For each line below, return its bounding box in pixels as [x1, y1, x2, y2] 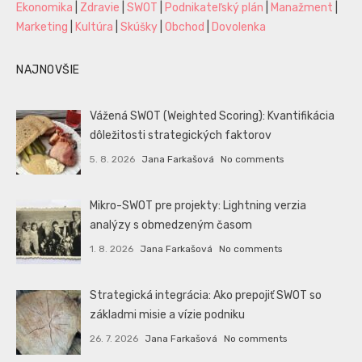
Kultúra [75, 20, 113, 34]
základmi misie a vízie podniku [90, 308, 246, 322]
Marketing [16, 20, 68, 34]
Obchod [165, 20, 204, 34]
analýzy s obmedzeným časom [90, 218, 253, 233]
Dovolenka [212, 20, 266, 34]
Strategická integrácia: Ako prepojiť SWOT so [90, 288, 322, 303]
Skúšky [120, 20, 158, 34]
